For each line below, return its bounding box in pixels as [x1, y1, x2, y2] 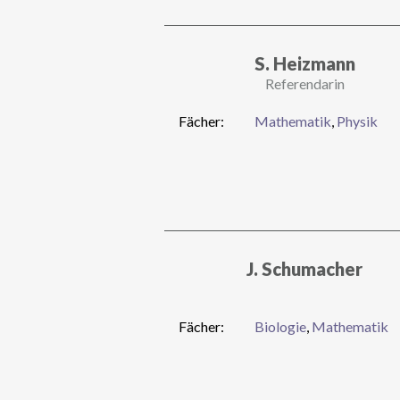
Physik [337, 112, 379, 129]
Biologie [254, 317, 307, 335]
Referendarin [264, 74, 345, 92]
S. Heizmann [254, 52, 355, 74]
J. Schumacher [246, 257, 363, 279]
